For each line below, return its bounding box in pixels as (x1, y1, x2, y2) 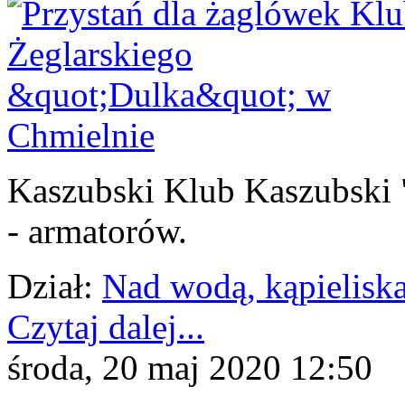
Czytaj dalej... (7, 306, 204, 346)
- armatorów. (7, 211, 187, 250)
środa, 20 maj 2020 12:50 (7, 347, 372, 387)
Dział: (7, 266, 93, 306)
